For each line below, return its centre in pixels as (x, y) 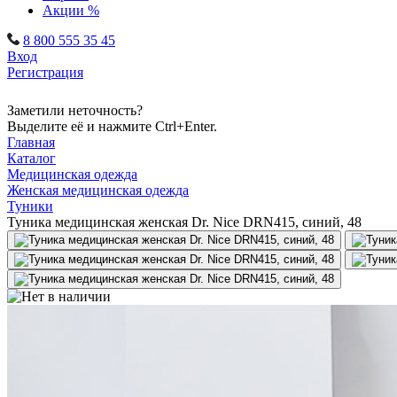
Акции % (71, 10)
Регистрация (45, 72)
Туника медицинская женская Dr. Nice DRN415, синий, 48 (184, 222)
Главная (31, 142)
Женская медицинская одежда (98, 190)
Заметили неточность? (75, 110)
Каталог (31, 158)
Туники (30, 206)
